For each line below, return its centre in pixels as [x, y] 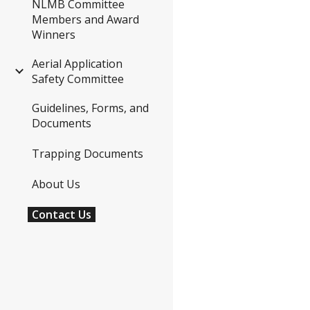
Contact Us [62, 214]
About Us [56, 184]
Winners [54, 35]
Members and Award [85, 20]
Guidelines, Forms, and [90, 108]
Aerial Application [77, 64]
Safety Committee [78, 79]
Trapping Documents [88, 154]
